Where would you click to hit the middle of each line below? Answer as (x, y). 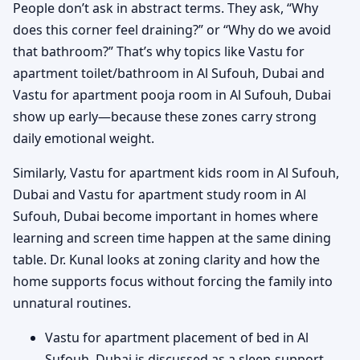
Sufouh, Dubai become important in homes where (166, 216)
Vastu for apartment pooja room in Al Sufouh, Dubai (172, 94)
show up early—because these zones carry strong (165, 116)
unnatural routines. (72, 303)
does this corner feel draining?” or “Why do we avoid (172, 29)
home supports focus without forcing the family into (173, 281)
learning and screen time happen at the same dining (172, 237)
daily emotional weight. (84, 138)
